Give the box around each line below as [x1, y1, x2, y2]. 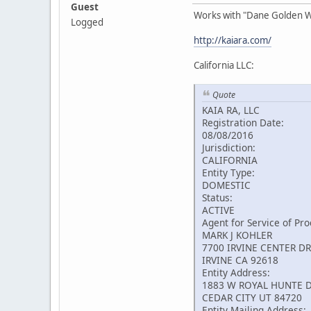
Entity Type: [202, 166, 255, 180]
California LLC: [194, 58, 254, 72]
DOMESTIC [202, 178, 251, 192]
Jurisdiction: [202, 141, 255, 155]
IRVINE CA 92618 [202, 253, 278, 267]
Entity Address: [202, 266, 270, 280]
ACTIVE [202, 203, 235, 217]
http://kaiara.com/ [194, 33, 271, 47]
